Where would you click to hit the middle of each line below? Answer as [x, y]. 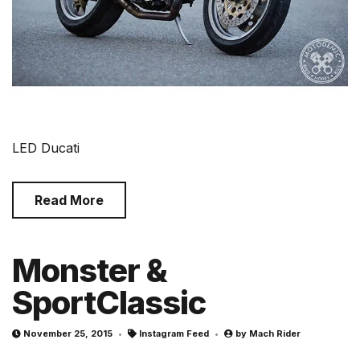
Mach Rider [275, 333]
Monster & [90, 270]
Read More [69, 200]
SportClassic [109, 302]
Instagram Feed [174, 333]
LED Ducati [46, 147]
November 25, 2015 [68, 333]
